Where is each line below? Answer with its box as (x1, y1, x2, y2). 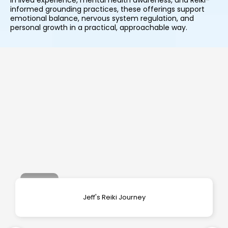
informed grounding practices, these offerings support (10, 4, 205, 14)
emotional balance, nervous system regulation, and (10, 13, 194, 23)
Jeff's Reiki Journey (82, 192, 146, 202)
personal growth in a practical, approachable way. (10, 22, 187, 33)
